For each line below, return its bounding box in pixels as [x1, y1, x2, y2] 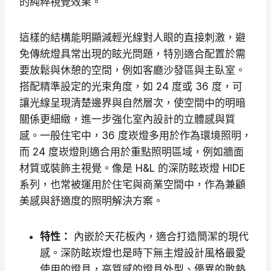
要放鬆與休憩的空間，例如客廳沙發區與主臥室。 [19, 64, 246, 77]
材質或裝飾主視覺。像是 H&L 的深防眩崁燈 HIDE [19, 162, 246, 175]
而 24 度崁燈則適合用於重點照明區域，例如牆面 [19, 146, 244, 158]
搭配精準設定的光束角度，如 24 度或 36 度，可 [19, 80, 243, 93]
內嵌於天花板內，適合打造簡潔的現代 [71, 230, 249, 243]
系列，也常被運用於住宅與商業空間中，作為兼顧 [19, 178, 246, 191]
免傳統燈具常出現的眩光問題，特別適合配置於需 [19, 48, 246, 60]
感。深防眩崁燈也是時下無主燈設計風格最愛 [40, 247, 246, 260]
